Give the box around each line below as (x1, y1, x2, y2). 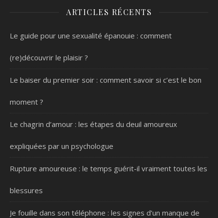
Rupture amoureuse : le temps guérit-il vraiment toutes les (10, 163, 207, 174)
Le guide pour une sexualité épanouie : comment (10, 31, 172, 41)
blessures (10, 185, 43, 196)
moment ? (10, 97, 43, 107)
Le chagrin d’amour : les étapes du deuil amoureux (10, 119, 177, 129)
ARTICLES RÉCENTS (66, 7, 152, 18)
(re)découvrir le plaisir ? (10, 53, 88, 63)
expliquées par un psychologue (10, 141, 113, 151)
